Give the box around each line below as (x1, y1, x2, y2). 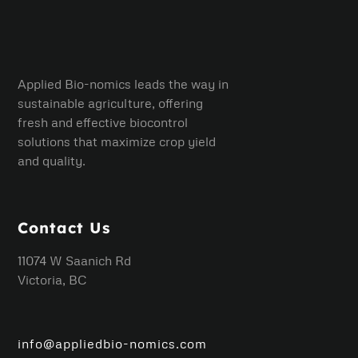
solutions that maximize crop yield (18, 133, 217, 150)
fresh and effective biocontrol (18, 114, 189, 131)
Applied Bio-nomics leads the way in (18, 76, 229, 93)
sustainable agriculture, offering (18, 95, 204, 112)
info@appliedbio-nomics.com (18, 336, 208, 352)
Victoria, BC (18, 272, 87, 288)
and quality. (18, 153, 86, 169)
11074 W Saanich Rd (18, 253, 132, 269)
